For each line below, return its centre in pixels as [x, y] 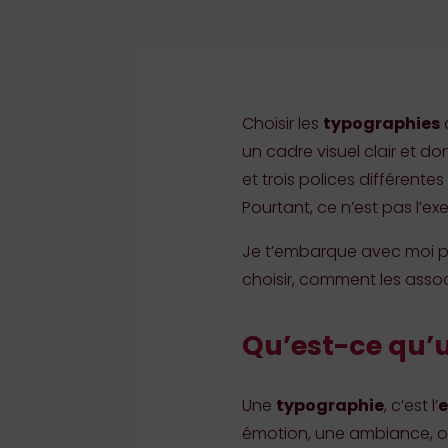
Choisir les [282, 124]
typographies [381, 124]
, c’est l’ [410, 405]
